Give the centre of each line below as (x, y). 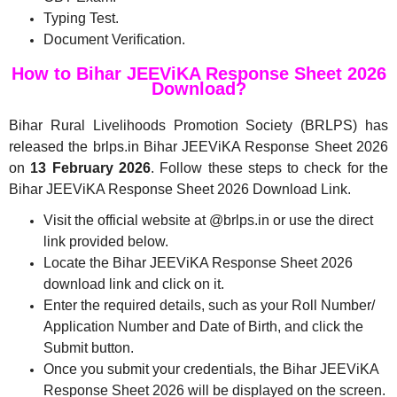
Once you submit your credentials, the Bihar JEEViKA (211, 369)
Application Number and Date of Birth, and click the (203, 326)
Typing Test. (81, 18)
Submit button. (89, 347)
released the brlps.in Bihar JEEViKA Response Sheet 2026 (198, 147)
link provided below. (106, 241)
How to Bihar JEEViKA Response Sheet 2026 (198, 74)
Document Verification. (114, 39)
